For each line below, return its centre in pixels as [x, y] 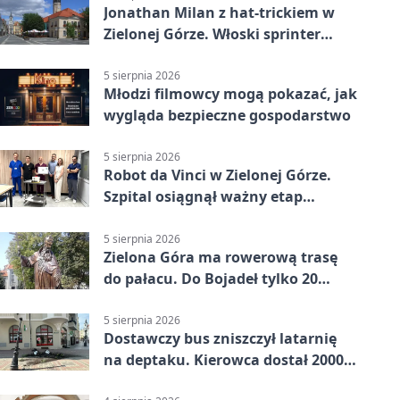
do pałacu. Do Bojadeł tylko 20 [211, 278]
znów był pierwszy [168, 55]
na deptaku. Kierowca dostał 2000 [224, 359]
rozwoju [133, 218]
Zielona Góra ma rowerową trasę [221, 257]
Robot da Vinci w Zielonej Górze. [217, 175]
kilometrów [145, 300]
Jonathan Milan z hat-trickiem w [219, 12]
